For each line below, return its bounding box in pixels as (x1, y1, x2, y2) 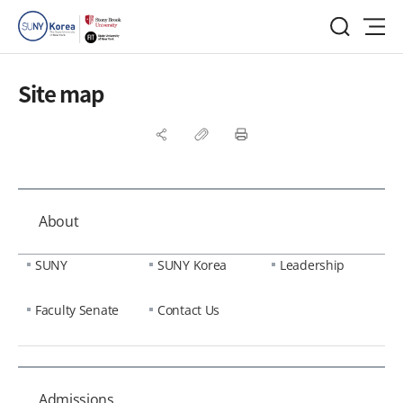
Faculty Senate (35, 301, 120, 318)
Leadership (279, 256, 345, 273)
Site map (18, 77, 103, 110)
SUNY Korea (157, 256, 228, 273)
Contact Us (157, 301, 220, 318)
